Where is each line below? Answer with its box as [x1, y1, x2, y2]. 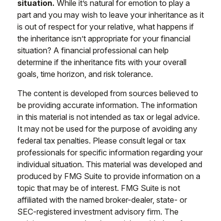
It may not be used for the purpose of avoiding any [17, 124, 197, 134]
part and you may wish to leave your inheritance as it [17, 10, 204, 20]
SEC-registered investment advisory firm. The [17, 207, 179, 217]
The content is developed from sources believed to [17, 88, 198, 98]
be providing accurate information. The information [17, 100, 197, 110]
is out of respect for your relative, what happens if [17, 22, 194, 32]
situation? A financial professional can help [17, 45, 169, 55]
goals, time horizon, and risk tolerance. [17, 69, 153, 79]
